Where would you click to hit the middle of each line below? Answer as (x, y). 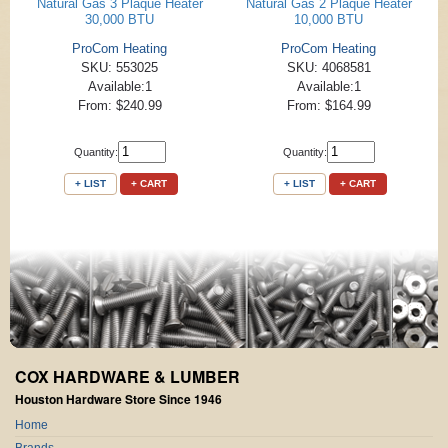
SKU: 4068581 (328, 67)
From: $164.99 (328, 105)
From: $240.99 (119, 105)
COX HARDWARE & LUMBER (127, 376)
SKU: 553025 (119, 67)
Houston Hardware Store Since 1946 (118, 398)
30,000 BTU (119, 19)
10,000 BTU (328, 19)
